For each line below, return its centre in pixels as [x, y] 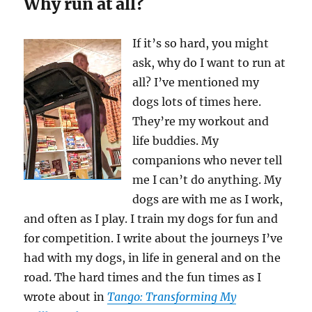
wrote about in [66, 296]
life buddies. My [176, 140]
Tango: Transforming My [172, 296]
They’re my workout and [201, 121]
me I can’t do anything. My [207, 179]
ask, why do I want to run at [209, 62]
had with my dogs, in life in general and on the [153, 257]
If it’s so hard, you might [201, 43]
